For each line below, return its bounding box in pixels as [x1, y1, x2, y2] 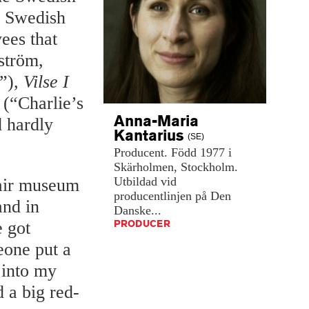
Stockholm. [181, 159, 238, 174]
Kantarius [114, 126, 188, 145]
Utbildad [114, 174, 157, 188]
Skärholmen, [114, 159, 177, 174]
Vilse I [23, 72, 69, 92]
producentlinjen [114, 188, 192, 203]
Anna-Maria [114, 112, 199, 130]
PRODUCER [114, 217, 170, 230]
